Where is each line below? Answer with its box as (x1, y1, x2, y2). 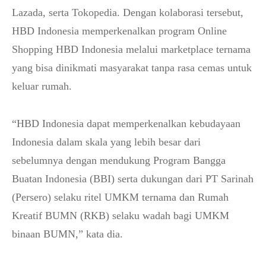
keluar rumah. (12, 80, 72, 92)
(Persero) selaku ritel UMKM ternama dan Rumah (12, 191, 229, 203)
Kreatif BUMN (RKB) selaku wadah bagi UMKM (12, 210, 229, 221)
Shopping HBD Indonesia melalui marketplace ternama (12, 43, 251, 55)
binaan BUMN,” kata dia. (12, 228, 123, 240)
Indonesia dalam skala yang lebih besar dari (12, 136, 201, 148)
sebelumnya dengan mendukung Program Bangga (12, 154, 226, 166)
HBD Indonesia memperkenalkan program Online (12, 25, 227, 37)
